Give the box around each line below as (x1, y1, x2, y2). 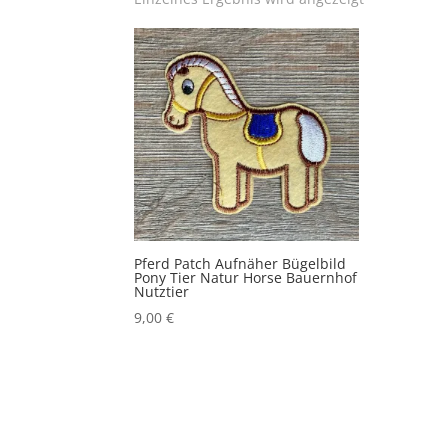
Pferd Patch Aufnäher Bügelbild (134, 254, 347, 274)
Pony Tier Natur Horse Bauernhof (134, 268, 358, 288)
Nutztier (134, 282, 190, 302)
